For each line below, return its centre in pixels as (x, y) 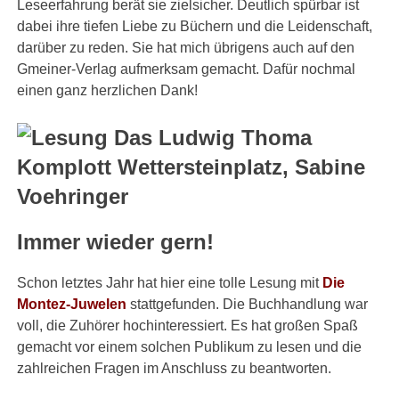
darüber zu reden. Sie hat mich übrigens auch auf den (186, 48)
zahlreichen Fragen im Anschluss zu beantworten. (175, 369)
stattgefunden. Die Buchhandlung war (249, 305)
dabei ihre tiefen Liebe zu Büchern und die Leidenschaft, (195, 27)
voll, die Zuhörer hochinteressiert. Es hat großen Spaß (188, 326)
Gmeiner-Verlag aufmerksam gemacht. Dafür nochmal (187, 69)
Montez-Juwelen (72, 305)
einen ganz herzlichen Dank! (108, 91)
